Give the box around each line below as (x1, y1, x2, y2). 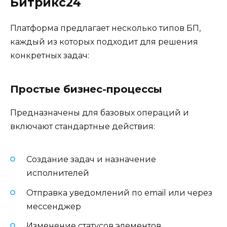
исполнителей (26, 168, 89, 178)
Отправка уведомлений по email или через (26, 187, 212, 198)
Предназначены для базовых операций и (10, 108, 189, 118)
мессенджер (26, 201, 81, 211)
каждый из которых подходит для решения (10, 37, 198, 47)
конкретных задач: (10, 51, 89, 61)
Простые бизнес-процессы (10, 83, 162, 96)
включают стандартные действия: (10, 122, 155, 132)
